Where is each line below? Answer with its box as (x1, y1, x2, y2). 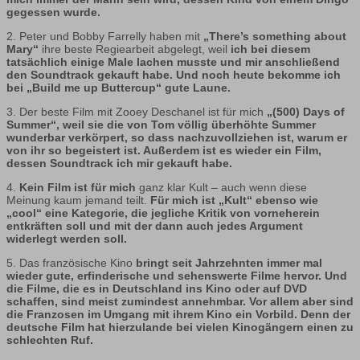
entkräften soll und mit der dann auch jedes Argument (6, 219, 303, 233)
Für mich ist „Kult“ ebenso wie (150, 194, 318, 207)
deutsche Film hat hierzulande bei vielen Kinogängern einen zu (6, 321, 354, 334)
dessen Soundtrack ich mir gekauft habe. (6, 157, 232, 170)
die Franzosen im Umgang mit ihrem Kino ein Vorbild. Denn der (6, 308, 350, 321)
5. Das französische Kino (6, 256, 136, 270)
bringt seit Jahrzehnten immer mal (136, 256, 322, 270)
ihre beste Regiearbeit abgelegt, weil (39, 43, 231, 56)
